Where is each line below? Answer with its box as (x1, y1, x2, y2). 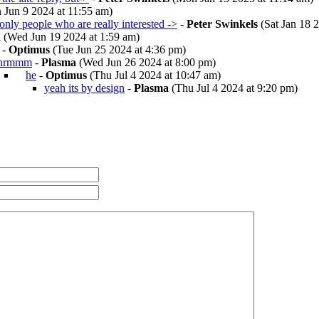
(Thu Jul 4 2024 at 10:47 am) (87, 69, 221, 81)
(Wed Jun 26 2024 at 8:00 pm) (76, 56, 216, 68)
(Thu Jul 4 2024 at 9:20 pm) (169, 82, 298, 94)
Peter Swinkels (187, 18, 258, 30)
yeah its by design (44, 82, 125, 94)
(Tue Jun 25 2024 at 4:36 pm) (50, 43, 186, 56)
